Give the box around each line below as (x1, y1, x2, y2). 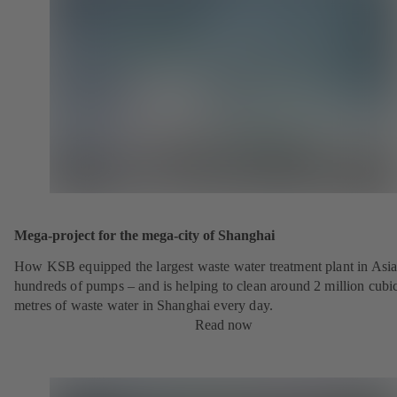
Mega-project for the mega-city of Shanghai (14, 227, 275, 245)
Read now (194, 317, 253, 333)
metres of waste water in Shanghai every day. (14, 298, 274, 314)
